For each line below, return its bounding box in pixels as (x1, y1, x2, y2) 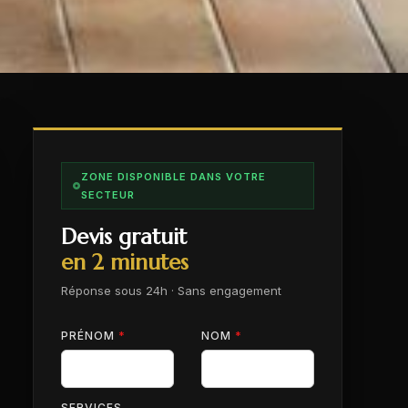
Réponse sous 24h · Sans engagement (61, 283, 281, 298)
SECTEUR (81, 189, 135, 201)
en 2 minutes (61, 249, 189, 276)
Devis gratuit (61, 223, 187, 250)
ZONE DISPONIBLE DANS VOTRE (81, 170, 266, 183)
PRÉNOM (61, 329, 118, 342)
